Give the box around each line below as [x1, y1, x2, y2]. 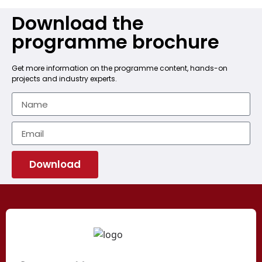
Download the [12, 9, 144, 36]
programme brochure [12, 28, 219, 55]
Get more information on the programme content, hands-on [12, 63, 227, 73]
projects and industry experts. [12, 73, 117, 84]
